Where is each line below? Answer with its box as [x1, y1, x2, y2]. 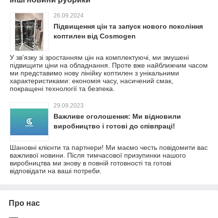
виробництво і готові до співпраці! [54, 122, 175, 130]
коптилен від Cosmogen [54, 32, 136, 40]
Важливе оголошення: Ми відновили [54, 112, 181, 120]
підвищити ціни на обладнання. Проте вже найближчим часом [10, 61, 208, 69]
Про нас [9, 199, 40, 207]
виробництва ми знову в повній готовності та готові [10, 159, 171, 167]
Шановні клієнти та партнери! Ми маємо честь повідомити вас [10, 144, 208, 151]
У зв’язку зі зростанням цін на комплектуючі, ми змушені [10, 54, 189, 61]
